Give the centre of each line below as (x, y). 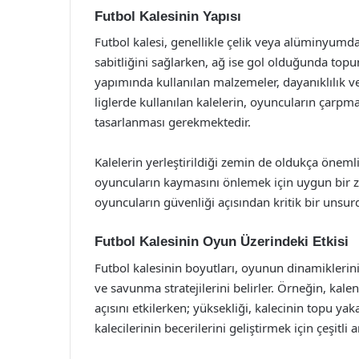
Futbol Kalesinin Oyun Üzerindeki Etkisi (222, 242)
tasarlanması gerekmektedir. (173, 122)
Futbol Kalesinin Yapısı (168, 16)
